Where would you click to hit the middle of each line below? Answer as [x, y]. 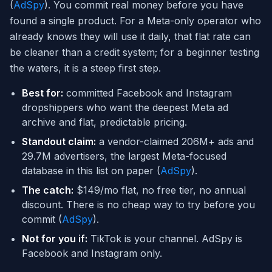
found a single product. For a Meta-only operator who [135, 21]
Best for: [42, 93]
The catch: [48, 190]
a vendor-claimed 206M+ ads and [175, 142]
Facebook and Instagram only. [92, 253]
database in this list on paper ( [91, 171]
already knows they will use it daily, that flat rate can [130, 37]
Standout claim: [59, 142]
